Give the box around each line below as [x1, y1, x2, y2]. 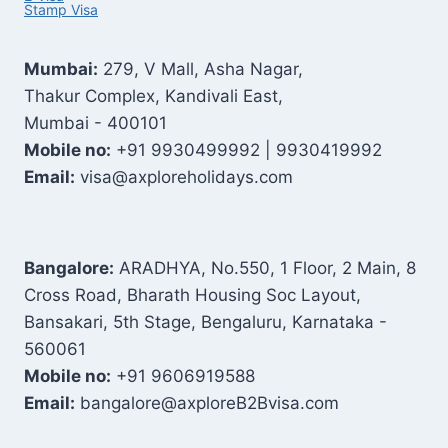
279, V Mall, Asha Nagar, [98, 59, 303, 79]
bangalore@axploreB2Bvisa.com [75, 393, 339, 413]
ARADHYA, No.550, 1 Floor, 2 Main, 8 [114, 258, 416, 278]
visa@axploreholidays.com [75, 167, 293, 187]
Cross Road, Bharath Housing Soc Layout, [24, 285, 361, 305]
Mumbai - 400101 [24, 113, 167, 133]
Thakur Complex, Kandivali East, [24, 86, 283, 106]
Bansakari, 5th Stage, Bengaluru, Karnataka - [24, 312, 387, 332]
